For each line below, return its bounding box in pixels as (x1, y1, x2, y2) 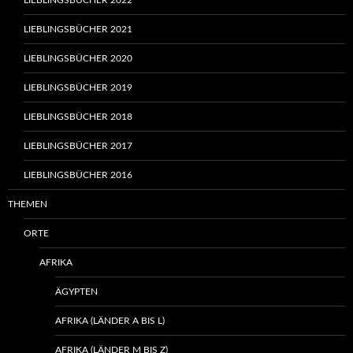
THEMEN (8, 199, 47, 210)
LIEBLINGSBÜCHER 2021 (24, 24, 132, 35)
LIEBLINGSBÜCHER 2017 (24, 141, 132, 151)
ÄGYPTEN (55, 287, 98, 297)
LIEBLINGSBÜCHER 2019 (24, 83, 132, 93)
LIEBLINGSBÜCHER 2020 (24, 54, 132, 64)
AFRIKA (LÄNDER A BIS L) (55, 316, 165, 326)
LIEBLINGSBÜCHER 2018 (24, 112, 132, 122)
